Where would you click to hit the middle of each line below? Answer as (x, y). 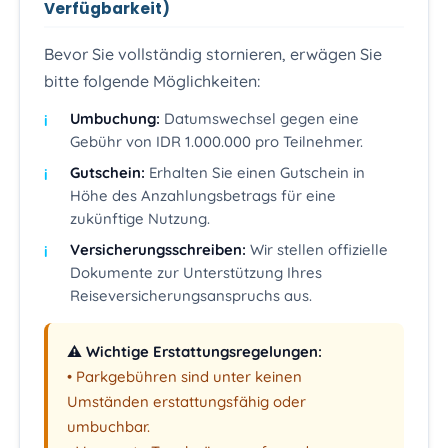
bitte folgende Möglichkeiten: (152, 80)
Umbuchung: (114, 119)
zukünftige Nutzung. (139, 219)
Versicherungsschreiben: (157, 250)
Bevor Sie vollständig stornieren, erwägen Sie (213, 53)
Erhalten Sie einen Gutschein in (254, 173)
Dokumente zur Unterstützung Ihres (195, 273)
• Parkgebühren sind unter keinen (185, 377)
